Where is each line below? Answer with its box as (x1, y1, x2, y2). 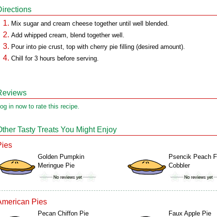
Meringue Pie (38, 162, 75, 169)
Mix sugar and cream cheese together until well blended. (11, 20, 169, 27)
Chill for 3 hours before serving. (11, 55, 99, 62)
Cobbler (169, 162, 190, 169)
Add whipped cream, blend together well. (11, 31, 124, 39)
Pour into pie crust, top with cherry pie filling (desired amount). (11, 43, 185, 50)
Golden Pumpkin (38, 153, 84, 160)
